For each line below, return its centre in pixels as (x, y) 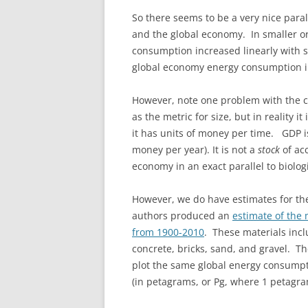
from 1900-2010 (168, 232)
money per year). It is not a (195, 149)
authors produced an (182, 215)
